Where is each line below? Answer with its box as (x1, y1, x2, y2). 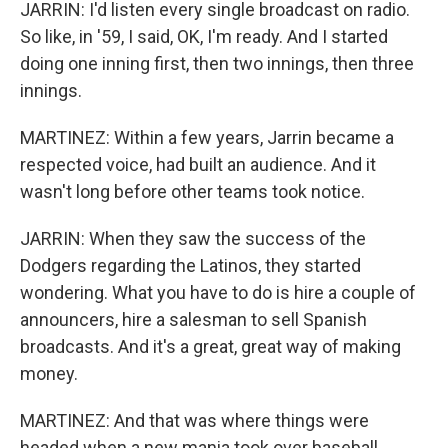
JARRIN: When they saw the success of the (20, 228, 366, 249)
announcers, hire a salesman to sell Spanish (20, 309, 367, 330)
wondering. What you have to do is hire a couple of (20, 282, 416, 303)
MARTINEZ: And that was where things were (20, 410, 369, 431)
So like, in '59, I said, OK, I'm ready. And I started (20, 26, 388, 47)
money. (20, 363, 78, 384)
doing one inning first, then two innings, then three (20, 53, 414, 74)
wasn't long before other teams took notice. (20, 181, 365, 202)
